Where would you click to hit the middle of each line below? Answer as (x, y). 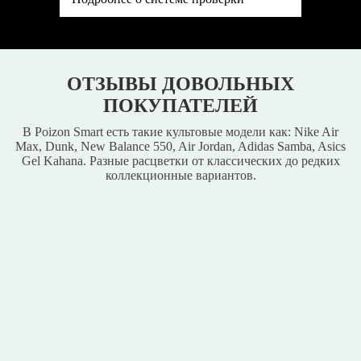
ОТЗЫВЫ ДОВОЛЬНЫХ (180, 84)
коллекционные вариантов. (180, 175)
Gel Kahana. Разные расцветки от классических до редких (180, 161)
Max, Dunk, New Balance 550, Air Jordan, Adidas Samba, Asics (180, 146)
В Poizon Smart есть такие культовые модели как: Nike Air (180, 132)
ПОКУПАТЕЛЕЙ (180, 106)
